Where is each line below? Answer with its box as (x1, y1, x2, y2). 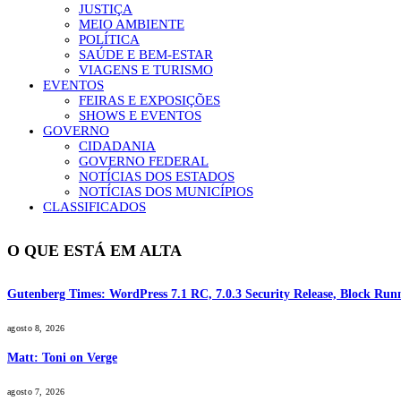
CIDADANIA (79, 139, 156, 153)
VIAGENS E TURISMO (79, 63, 213, 77)
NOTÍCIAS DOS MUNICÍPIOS (79, 184, 253, 199)
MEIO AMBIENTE (79, 17, 184, 31)
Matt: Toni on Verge (7, 351, 117, 365)
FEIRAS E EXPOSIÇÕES (79, 93, 220, 107)
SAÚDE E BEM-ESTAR (79, 47, 213, 62)
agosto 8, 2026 (7, 322, 65, 333)
